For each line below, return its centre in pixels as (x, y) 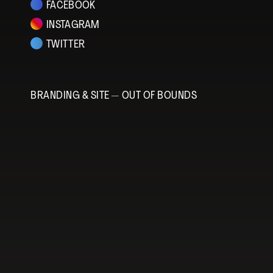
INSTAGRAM (73, 25)
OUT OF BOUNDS (159, 96)
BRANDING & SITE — (75, 96)
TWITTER (66, 45)
